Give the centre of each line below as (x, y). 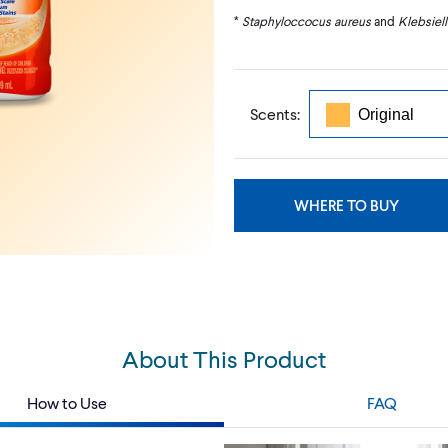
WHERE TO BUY (346, 204)
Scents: (275, 113)
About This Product (224, 358)
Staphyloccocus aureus (306, 20)
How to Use (66, 402)
